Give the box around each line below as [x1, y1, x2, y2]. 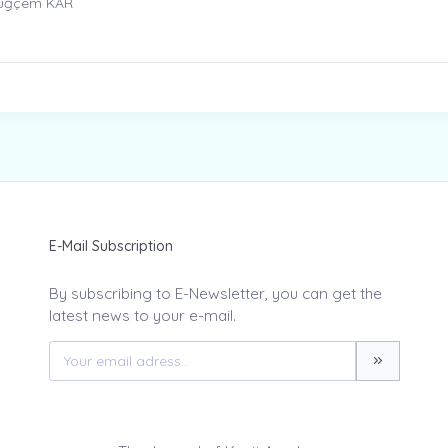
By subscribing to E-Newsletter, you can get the [48, 283, 382, 303]
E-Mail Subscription [48, 236, 173, 255]
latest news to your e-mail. [48, 305, 236, 325]
